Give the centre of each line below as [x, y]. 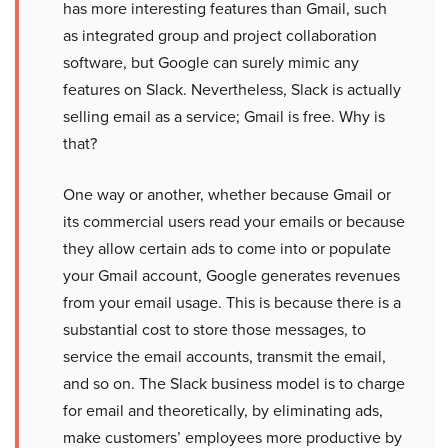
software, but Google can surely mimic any [211, 62]
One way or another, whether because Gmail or [227, 194]
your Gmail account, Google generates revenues [231, 275]
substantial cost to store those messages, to [214, 329]
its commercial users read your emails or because [234, 221]
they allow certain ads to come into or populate [227, 248]
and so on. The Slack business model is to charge [234, 383]
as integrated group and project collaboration [220, 35]
